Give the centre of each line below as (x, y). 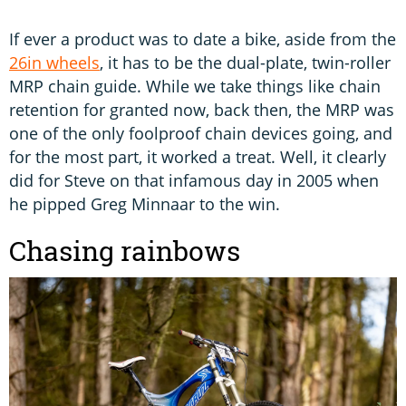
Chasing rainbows (125, 251)
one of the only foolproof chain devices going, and (201, 133)
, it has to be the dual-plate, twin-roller (245, 62)
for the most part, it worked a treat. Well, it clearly (198, 156)
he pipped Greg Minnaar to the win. (145, 203)
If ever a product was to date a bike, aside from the (203, 39)
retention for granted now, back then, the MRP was (202, 109)
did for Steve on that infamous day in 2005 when (194, 180)
